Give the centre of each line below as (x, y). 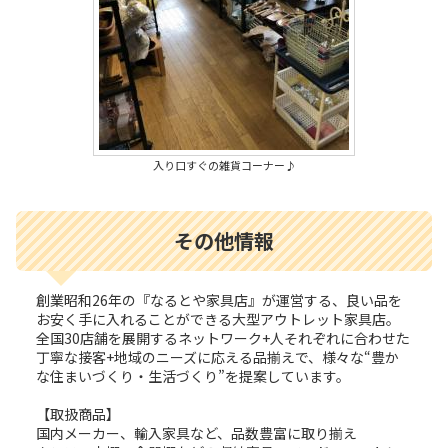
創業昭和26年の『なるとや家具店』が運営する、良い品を (219, 299)
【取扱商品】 (78, 413)
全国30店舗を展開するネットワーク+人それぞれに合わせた (223, 337)
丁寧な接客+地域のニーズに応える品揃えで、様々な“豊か (217, 356)
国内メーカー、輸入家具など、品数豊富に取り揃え (196, 432)
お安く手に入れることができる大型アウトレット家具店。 (218, 318)
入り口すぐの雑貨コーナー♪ (224, 164)
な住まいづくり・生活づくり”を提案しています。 (193, 375)
